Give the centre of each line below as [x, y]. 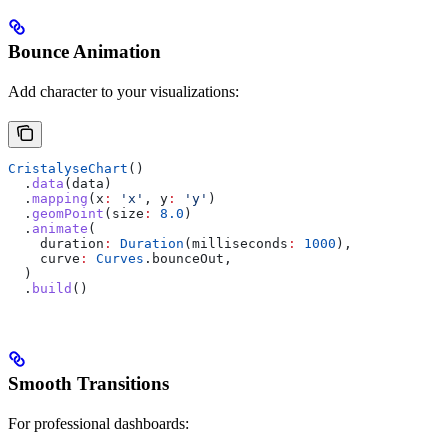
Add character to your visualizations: [123, 91]
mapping [60, 198]
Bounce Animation [84, 51]
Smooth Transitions [88, 383]
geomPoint [68, 213]
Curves [116, 258]
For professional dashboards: [98, 423]
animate [60, 228]
